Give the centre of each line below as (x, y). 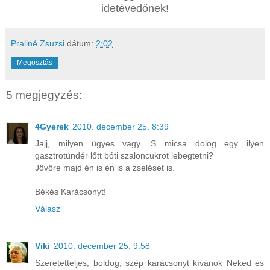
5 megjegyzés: (44, 95)
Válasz (48, 208)
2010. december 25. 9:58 (102, 246)
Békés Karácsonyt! (71, 191)
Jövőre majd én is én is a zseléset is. (105, 167)
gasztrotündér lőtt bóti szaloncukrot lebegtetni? (124, 155)
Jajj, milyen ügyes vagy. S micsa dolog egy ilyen (149, 143)
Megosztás (35, 63)
